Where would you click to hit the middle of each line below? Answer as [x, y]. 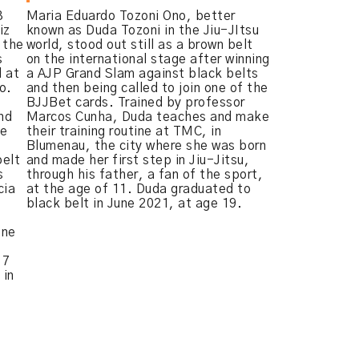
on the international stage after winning [148, 59]
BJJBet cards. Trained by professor [135, 103]
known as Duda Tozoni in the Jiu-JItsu [142, 30]
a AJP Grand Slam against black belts [142, 74]
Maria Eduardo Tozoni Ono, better [131, 16]
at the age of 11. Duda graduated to [138, 189]
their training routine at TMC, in [123, 131]
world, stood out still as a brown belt [139, 45]
